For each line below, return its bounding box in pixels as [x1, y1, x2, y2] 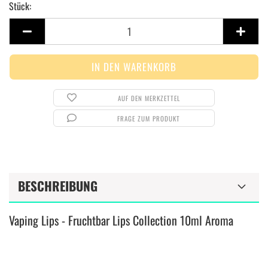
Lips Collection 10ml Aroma [109, 211, 233, 229]
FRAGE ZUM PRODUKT [117, 114, 181, 123]
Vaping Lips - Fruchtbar [9, 211, 109, 229]
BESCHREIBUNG [18, 176, 98, 195]
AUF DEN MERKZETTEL [117, 93, 180, 103]
